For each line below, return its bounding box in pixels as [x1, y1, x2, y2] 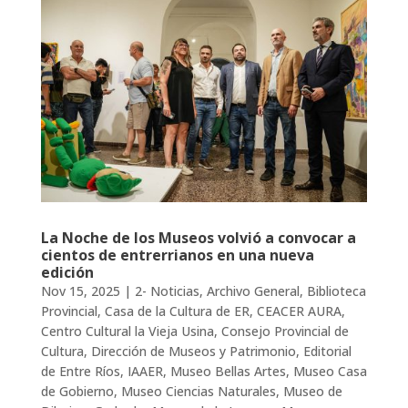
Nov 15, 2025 [40, 281, 120, 300]
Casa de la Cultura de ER [104, 301, 250, 320]
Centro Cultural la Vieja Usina [40, 321, 214, 340]
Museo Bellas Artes [169, 362, 286, 380]
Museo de [282, 382, 342, 400]
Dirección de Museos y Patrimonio [90, 342, 296, 360]
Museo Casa [292, 362, 367, 380]
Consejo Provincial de [220, 321, 349, 340]
